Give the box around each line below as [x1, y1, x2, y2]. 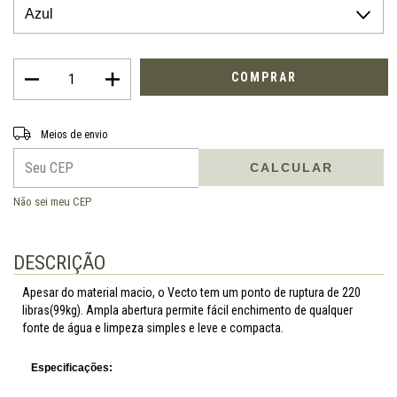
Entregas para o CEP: [13, 121, 109, 136]
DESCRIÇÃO [13, 251, 105, 274]
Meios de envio [40, 128, 107, 141]
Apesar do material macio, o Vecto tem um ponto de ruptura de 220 [22, 284, 361, 300]
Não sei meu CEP [13, 194, 91, 208]
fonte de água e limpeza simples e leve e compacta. [22, 320, 284, 335]
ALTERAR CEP [315, 122, 376, 133]
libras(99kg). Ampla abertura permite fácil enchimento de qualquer [22, 302, 353, 317]
